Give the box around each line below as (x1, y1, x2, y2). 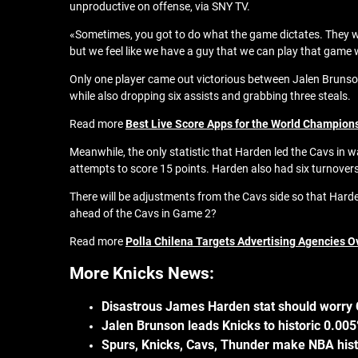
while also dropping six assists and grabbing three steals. (70, 89, 351, 102)
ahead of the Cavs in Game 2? (70, 207, 217, 220)
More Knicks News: (70, 264, 214, 283)
